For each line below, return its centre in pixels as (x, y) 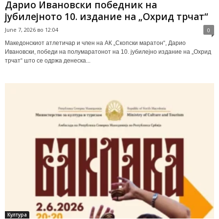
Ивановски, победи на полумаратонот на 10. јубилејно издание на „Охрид (108, 52)
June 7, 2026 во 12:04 (32, 29)
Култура (17, 214)
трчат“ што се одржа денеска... (48, 60)
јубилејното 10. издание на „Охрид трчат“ (107, 16)
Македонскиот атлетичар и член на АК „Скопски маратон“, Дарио (95, 43)
